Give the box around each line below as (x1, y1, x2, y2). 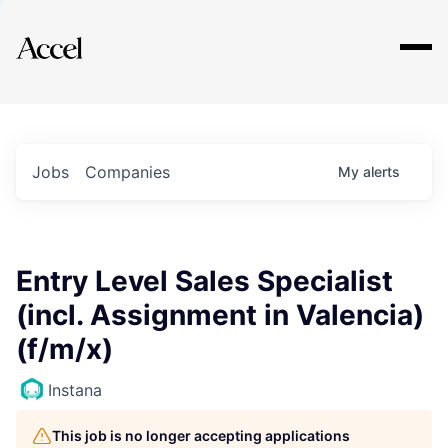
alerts (363, 163, 400, 180)
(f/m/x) (16, 332, 113, 366)
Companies (85, 162, 170, 182)
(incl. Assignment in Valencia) (16, 298, 424, 332)
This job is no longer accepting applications (52, 427, 350, 444)
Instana (48, 380, 102, 400)
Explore (48, 23, 108, 47)
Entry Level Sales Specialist (16, 264, 393, 298)
